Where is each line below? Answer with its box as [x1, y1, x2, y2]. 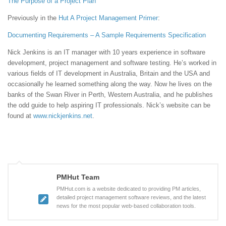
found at [8, 112, 33, 120]
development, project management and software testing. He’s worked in [8, 59, 216, 67]
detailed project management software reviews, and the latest [56, 194, 206, 200]
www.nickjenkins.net [33, 112, 92, 120]
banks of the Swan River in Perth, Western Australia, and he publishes [8, 91, 213, 99]
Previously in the [8, 14, 59, 22]
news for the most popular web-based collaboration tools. [56, 202, 196, 209]
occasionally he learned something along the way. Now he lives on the [8, 80, 212, 88]
